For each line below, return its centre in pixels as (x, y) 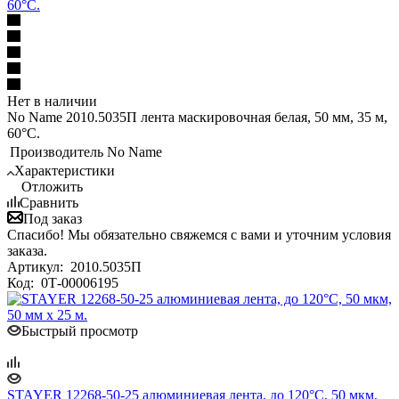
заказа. (27, 250)
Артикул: (37, 266)
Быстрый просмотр (80, 330)
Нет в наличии (52, 101)
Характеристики (65, 170)
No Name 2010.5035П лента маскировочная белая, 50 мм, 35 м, (197, 117)
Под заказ (53, 218)
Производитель (57, 151)
